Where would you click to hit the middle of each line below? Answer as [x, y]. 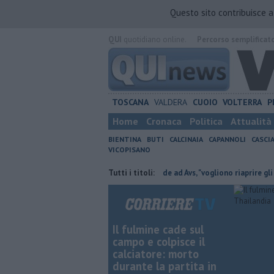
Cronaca [164, 121]
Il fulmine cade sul [158, 229]
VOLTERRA [243, 102]
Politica [206, 121]
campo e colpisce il [159, 242]
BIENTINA [125, 139]
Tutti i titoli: [131, 173]
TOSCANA [130, 102]
